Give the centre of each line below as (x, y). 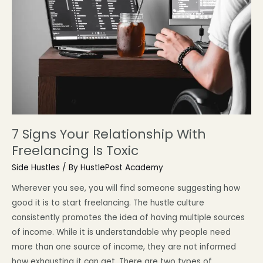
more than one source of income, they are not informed (124, 247)
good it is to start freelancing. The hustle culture (108, 203)
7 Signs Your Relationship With (109, 134)
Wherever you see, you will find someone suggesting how (126, 188)
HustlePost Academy (122, 167)
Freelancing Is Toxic (75, 151)
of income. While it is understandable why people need (121, 232)
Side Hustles (36, 167)
